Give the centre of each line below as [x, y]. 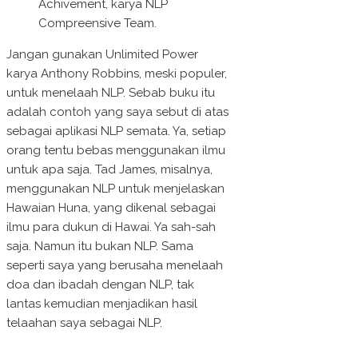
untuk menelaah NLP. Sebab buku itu [111, 93]
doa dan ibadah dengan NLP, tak [100, 285]
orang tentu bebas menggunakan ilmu [116, 151]
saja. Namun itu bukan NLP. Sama [100, 247]
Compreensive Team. [97, 24]
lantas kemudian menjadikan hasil [102, 304]
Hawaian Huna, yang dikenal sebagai [111, 208]
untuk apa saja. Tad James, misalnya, [109, 170]
